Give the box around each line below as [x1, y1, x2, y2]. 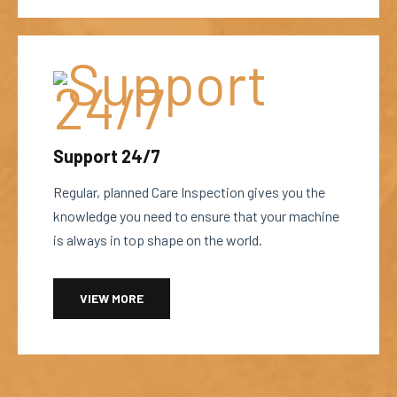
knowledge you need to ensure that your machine [53, 207, 339, 224]
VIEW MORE [80, 291, 144, 306]
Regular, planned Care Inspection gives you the [53, 183, 325, 200]
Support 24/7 [53, 145, 160, 167]
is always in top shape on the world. [53, 231, 262, 248]
